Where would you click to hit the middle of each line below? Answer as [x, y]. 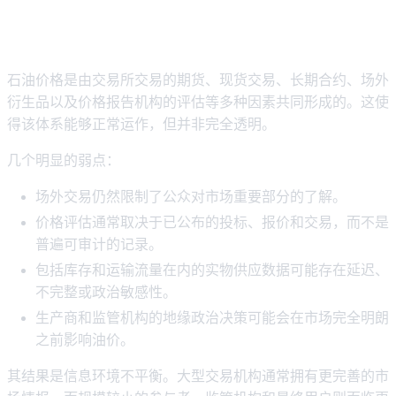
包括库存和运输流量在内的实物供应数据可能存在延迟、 [212, 270]
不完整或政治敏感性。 [106, 293]
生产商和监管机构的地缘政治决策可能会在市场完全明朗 [212, 318]
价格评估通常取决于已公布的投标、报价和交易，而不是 [212, 223]
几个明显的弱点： [64, 161]
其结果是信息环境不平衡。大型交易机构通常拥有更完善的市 [198, 377]
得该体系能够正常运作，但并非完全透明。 [141, 125]
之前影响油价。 [85, 340]
